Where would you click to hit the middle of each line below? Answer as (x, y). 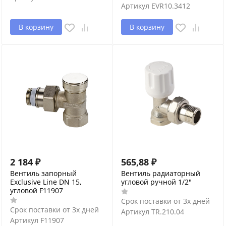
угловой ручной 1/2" (156, 182)
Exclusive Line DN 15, (46, 182)
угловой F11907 (37, 190)
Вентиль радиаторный (161, 173)
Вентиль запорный (43, 173)
